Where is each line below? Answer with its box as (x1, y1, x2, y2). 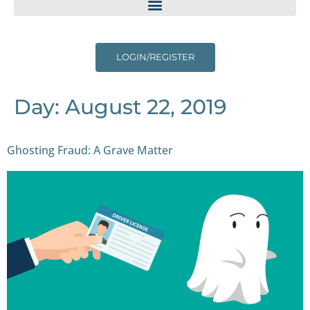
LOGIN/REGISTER (116, 52, 194, 63)
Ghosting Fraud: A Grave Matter (7, 143, 173, 158)
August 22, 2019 (65, 94, 227, 120)
